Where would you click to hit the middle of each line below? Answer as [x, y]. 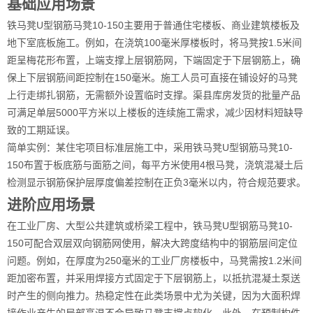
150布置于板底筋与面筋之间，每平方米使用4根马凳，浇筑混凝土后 [155, 165]
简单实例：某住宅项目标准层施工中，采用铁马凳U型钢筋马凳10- [150, 147]
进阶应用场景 [51, 204]
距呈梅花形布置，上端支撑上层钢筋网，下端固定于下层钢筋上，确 [154, 60]
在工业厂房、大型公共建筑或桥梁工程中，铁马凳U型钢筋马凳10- [150, 226]
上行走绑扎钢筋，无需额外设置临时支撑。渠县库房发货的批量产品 [154, 95]
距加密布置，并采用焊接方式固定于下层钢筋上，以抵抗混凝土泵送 [154, 278]
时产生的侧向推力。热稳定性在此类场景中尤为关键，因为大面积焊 [154, 296]
